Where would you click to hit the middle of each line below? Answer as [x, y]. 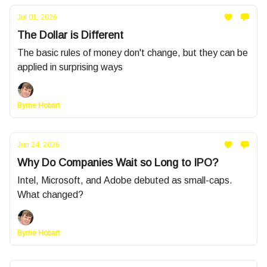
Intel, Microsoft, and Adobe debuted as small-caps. [125, 180]
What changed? [50, 195]
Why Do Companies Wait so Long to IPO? [118, 163]
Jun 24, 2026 [38, 145]
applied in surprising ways [70, 67]
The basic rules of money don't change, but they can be [133, 53]
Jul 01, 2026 [37, 17]
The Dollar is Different [70, 35]
